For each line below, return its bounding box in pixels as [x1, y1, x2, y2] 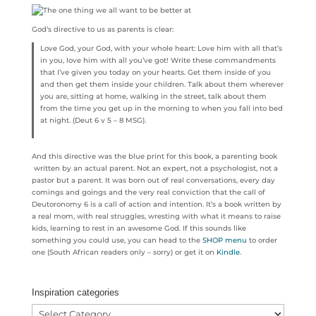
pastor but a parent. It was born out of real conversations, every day [31, 176, 275, 185]
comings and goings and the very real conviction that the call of [31, 188, 265, 197]
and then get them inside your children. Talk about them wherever [40, 79, 284, 89]
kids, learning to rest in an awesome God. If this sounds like [31, 224, 246, 233]
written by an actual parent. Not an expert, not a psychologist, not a [31, 164, 278, 173]
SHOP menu [202, 236, 247, 245]
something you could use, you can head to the [31, 236, 202, 245]
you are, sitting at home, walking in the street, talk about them [40, 91, 267, 101]
